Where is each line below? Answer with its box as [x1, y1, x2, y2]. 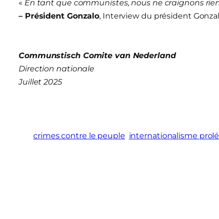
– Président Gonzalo [19, 11, 100, 21]
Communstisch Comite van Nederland [19, 50, 176, 60]
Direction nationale [19, 64, 95, 73]
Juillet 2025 [19, 77, 62, 87]
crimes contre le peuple [33, 131, 125, 140]
